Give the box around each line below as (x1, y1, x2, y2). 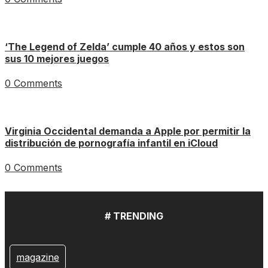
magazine (16, 251, 59, 264)
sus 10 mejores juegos (5, 52, 109, 65)
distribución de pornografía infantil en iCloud (5, 137, 218, 150)
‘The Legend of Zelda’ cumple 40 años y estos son (5, 40, 245, 53)
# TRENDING (105, 210, 163, 223)
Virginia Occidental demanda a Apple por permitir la (5, 125, 251, 138)
